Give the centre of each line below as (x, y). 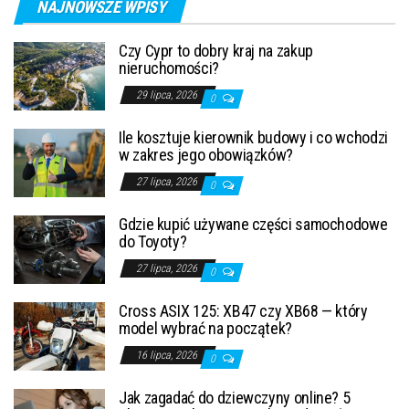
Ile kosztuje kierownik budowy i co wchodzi (253, 137)
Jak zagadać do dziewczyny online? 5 (235, 397)
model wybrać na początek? (205, 328)
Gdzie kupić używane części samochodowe (253, 224)
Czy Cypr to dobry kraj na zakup (216, 50)
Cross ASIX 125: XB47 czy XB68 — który (243, 310)
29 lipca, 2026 (168, 94)
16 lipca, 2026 (168, 355)
